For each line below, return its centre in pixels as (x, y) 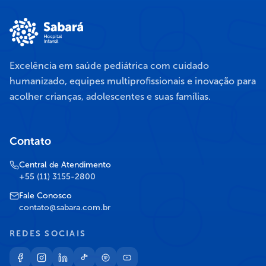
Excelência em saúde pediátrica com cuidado (109, 66)
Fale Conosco (45, 196)
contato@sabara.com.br (65, 208)
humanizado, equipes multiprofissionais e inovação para (133, 81)
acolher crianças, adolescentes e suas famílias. (110, 96)
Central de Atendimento (65, 165)
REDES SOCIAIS (48, 234)
